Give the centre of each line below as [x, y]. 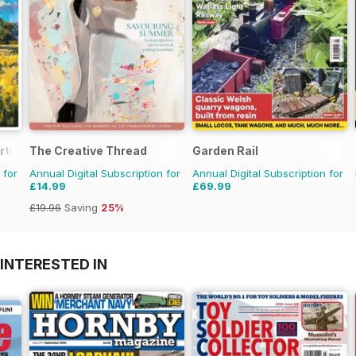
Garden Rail [225, 150]
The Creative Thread [88, 150]
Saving [81, 207]
